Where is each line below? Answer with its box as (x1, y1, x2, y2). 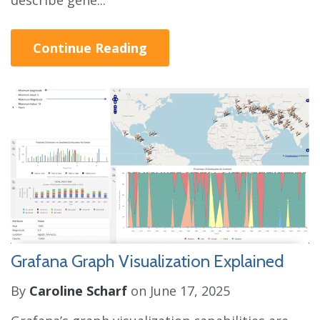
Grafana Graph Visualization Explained (11, 250, 284, 271)
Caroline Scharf (29, 281, 127, 299)
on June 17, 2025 (127, 281, 230, 299)
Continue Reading (33, 39, 147, 57)
